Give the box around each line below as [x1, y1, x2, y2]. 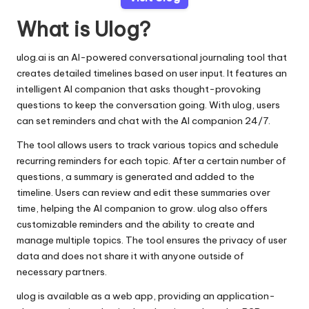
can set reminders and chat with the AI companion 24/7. [17, 114, 270, 127]
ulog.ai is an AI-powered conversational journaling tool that [17, 50, 287, 63]
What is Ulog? [17, 16, 150, 42]
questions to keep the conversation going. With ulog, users [17, 98, 280, 111]
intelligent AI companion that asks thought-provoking [17, 82, 261, 95]
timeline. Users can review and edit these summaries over [17, 186, 270, 199]
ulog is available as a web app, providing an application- [17, 289, 275, 302]
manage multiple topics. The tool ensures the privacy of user [17, 233, 287, 246]
